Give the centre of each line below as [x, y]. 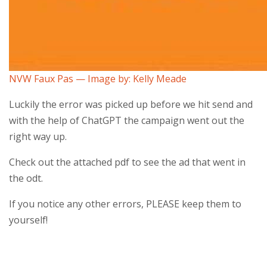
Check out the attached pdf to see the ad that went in [127, 162]
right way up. [38, 137]
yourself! [28, 220]
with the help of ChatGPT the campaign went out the [127, 121]
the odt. [26, 178]
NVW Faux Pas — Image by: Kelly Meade [98, 79]
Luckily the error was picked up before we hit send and [131, 105]
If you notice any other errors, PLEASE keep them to [125, 204]
